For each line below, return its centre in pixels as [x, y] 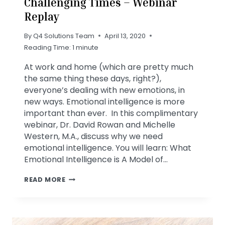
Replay [42, 17]
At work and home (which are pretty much [109, 67]
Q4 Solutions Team [64, 36]
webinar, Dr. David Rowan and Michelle [100, 125]
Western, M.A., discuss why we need [93, 136]
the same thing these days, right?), [93, 78]
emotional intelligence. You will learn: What [108, 148]
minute [87, 47]
